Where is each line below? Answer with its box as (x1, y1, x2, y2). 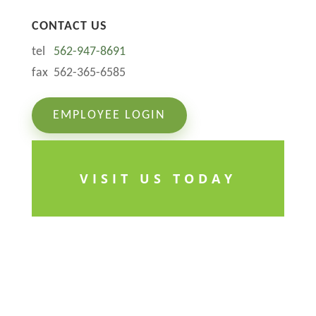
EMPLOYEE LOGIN (52, 109, 166, 123)
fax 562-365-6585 (31, 66, 126, 80)
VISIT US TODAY (79, 170, 236, 188)
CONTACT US (31, 20, 107, 34)
